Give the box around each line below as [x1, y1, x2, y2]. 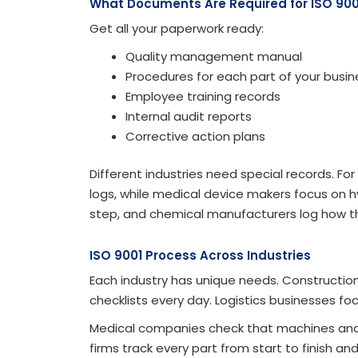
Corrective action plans [125, 127, 265, 145]
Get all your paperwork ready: [89, 19, 264, 37]
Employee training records [125, 87, 280, 105]
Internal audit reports [125, 107, 252, 125]
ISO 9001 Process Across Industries [89, 247, 311, 265]
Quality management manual [125, 47, 302, 65]
